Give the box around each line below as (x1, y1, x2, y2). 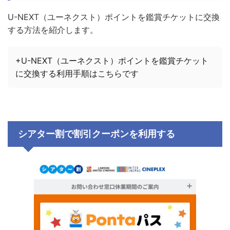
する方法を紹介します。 (8, 24, 98, 35)
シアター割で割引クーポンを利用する (18, 128, 175, 139)
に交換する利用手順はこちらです (15, 68, 139, 79)
